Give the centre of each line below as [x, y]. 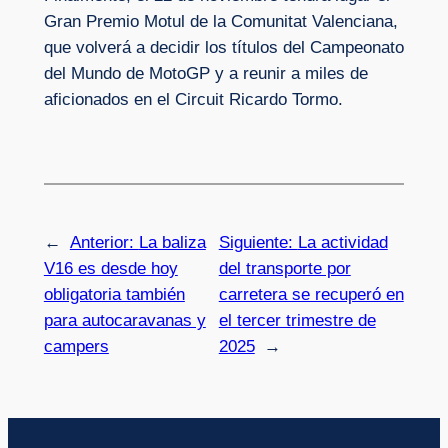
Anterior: [104, 242]
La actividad [342, 242]
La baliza [172, 242]
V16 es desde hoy [110, 268]
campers [76, 346]
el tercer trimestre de [297, 320]
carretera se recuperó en [311, 294]
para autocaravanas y [124, 320]
